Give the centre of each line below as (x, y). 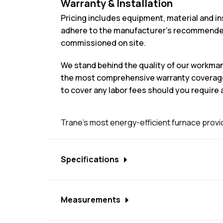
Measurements (91, 200)
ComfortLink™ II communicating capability (146, 185)
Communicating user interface (126, 208)
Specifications (90, 159)
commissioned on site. (103, 43)
